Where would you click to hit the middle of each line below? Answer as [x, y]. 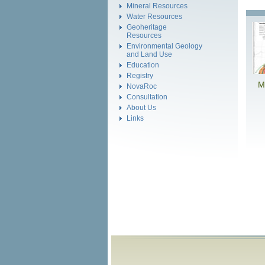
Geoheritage [147, 27]
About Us [141, 107]
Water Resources [154, 16]
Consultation [147, 97]
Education [143, 65]
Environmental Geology [164, 46]
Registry [140, 75]
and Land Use [149, 54]
